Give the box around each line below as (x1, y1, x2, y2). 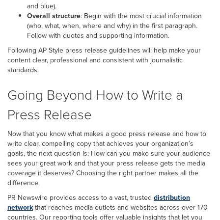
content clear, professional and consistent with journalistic (7, 55, 183, 65)
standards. (7, 64, 39, 75)
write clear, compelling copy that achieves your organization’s (7, 138, 193, 149)
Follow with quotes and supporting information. (27, 30, 169, 41)
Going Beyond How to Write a (7, 84, 183, 104)
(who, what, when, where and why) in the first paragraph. (27, 20, 197, 31)
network (7, 202, 33, 213)
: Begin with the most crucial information (81, 10, 202, 21)
